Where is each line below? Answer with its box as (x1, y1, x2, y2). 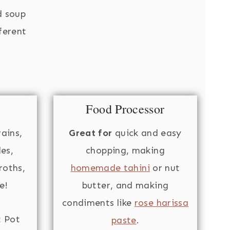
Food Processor (86, 100, 165, 117)
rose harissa (134, 197, 189, 208)
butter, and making (82, 179, 169, 191)
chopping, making (86, 144, 165, 156)
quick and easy (112, 127, 182, 139)
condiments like (62, 197, 135, 208)
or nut (149, 162, 180, 174)
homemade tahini (70, 162, 150, 174)
